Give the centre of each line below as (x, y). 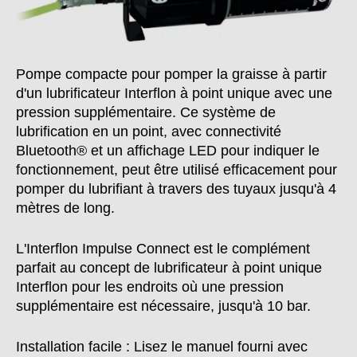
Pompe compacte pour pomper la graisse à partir (171, 75)
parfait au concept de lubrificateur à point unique (169, 268)
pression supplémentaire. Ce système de (146, 113)
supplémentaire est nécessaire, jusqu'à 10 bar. (163, 306)
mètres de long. (65, 208)
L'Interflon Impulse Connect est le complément (163, 249)
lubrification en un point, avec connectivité (149, 132)
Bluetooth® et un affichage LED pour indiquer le (168, 151)
